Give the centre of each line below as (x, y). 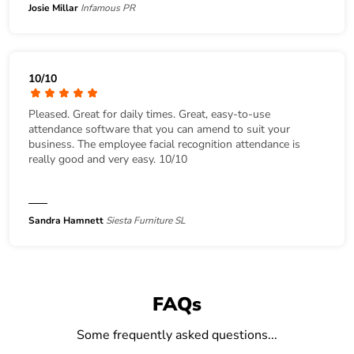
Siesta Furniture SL (146, 221)
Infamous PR (108, 8)
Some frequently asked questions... (177, 335)
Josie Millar (53, 8)
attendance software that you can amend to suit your (159, 130)
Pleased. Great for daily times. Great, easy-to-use (149, 115)
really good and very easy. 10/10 (108, 160)
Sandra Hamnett (66, 221)
